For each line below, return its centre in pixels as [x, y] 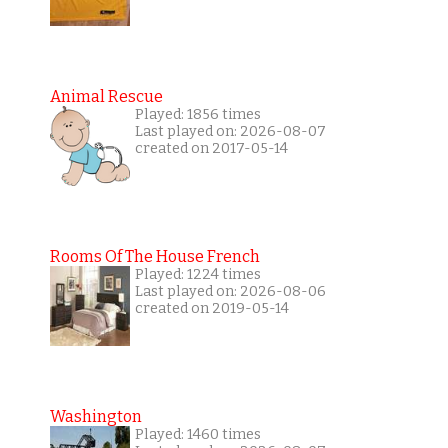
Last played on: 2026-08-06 [230, 292]
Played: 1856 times [197, 115]
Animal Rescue [106, 97]
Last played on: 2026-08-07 [230, 132]
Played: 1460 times [197, 435]
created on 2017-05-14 [211, 149]
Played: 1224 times [197, 275]
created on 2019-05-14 [211, 309]
